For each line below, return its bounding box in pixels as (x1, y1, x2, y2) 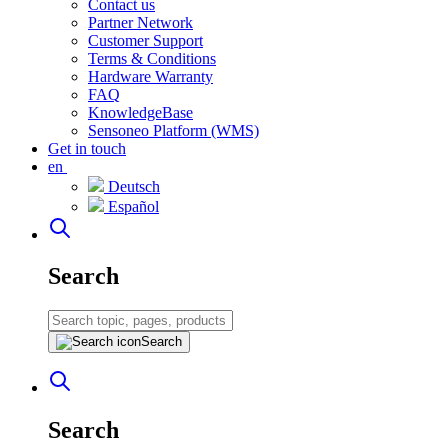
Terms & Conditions (88, 49, 216, 67)
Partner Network (88, 13, 193, 31)
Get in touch (48, 139, 126, 157)
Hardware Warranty (88, 67, 213, 85)
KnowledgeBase (88, 103, 193, 121)
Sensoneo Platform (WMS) (88, 121, 259, 139)
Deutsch (108, 177, 160, 195)
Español (108, 197, 159, 215)
